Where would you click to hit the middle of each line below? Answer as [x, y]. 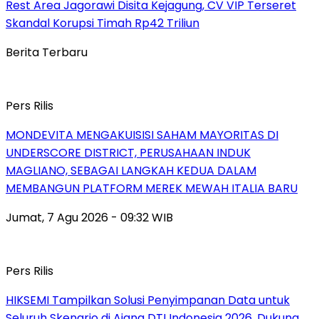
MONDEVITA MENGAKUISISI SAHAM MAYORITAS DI [142, 135]
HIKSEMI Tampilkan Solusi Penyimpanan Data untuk [148, 300]
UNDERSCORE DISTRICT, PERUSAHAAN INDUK [128, 152]
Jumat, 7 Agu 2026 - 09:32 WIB [89, 217]
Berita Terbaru [47, 52]
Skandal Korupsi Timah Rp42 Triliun [103, 23]
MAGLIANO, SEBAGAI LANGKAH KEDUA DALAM [131, 170]
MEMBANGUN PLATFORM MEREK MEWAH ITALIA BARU [152, 188]
